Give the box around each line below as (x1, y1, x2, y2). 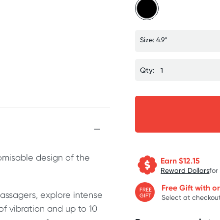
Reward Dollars (161, 165, 210, 174)
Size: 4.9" (140, 35, 168, 44)
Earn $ (161, 155, 184, 165)
